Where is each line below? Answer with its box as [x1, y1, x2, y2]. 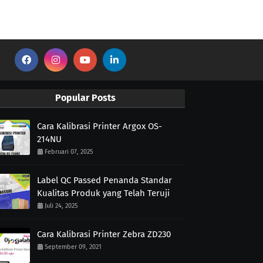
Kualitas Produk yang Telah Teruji [36, 188, 170, 199]
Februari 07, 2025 [44, 148, 93, 156]
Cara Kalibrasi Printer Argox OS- [36, 121, 162, 132]
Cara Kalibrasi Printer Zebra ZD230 [36, 229, 171, 240]
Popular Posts [55, 92, 116, 104]
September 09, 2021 [44, 243, 102, 251]
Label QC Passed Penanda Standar [36, 175, 172, 186]
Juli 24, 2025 [44, 202, 78, 210]
